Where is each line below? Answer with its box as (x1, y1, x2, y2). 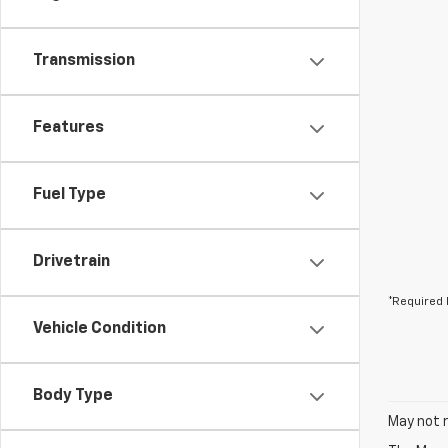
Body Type (33, 388, 113, 404)
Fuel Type (33, 187, 106, 203)
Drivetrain (33, 254, 110, 270)
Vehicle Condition (33, 321, 166, 337)
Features (33, 120, 104, 136)
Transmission (33, 53, 135, 69)
